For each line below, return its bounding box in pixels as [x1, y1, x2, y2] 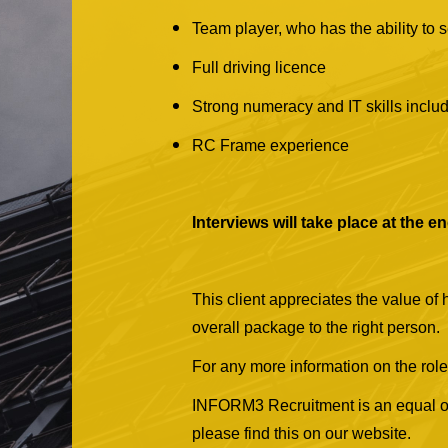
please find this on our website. [192, 425, 411, 442]
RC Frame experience [192, 137, 349, 154]
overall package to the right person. [192, 319, 440, 336]
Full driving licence [192, 59, 326, 76]
